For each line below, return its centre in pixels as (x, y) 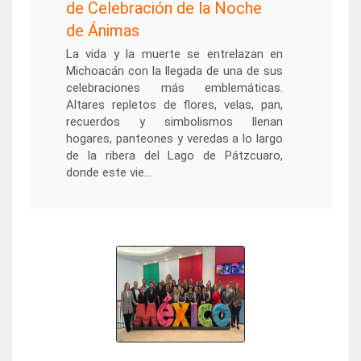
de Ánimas (102, 31)
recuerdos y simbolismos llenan (174, 122)
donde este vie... (108, 172)
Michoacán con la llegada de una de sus (174, 71)
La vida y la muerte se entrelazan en (174, 54)
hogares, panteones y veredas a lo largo (174, 139)
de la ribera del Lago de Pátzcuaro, (174, 156)
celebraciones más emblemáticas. (174, 88)
